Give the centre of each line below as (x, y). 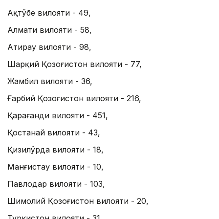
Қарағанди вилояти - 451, (58, 116)
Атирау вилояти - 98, (49, 47)
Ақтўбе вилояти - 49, (49, 13)
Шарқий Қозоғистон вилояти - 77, (75, 64)
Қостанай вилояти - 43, (54, 133)
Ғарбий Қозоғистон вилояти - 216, (74, 99)
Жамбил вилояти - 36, (50, 81)
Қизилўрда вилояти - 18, (55, 150)
